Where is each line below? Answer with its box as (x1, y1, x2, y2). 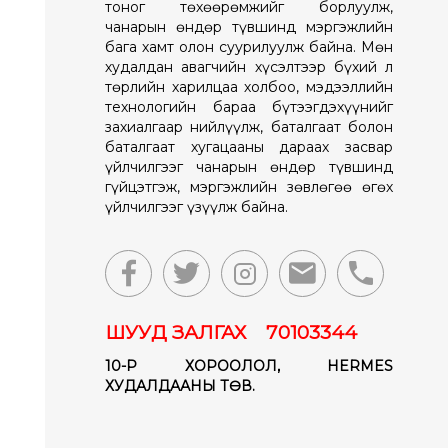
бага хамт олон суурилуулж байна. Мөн (105, 38, 393, 57)
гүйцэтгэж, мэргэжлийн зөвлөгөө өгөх (105, 178, 393, 197)
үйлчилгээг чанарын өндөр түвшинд (105, 158, 393, 177)
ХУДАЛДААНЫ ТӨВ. (105, 377, 255, 396)
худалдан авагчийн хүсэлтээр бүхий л (105, 58, 393, 77)
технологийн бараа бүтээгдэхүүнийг (105, 98, 393, 117)
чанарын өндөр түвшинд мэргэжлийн (105, 18, 393, 37)
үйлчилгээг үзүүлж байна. (105, 198, 288, 217)
